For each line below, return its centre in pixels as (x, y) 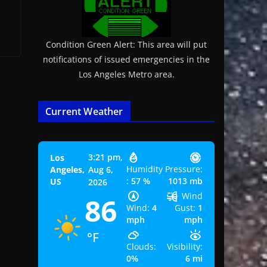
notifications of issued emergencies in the (127, 60)
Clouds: (142, 247)
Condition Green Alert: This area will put (127, 45)
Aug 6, (101, 170)
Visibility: (185, 247)
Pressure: (184, 169)
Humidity (145, 169)
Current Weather (84, 112)
